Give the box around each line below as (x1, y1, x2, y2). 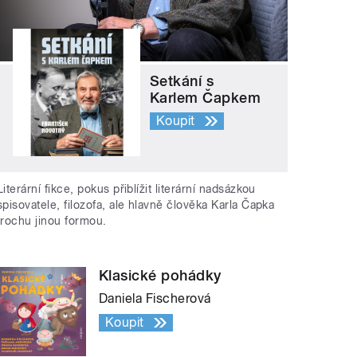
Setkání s (150, 73, 214, 89)
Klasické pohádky (99, 266, 222, 284)
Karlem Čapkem (150, 89, 261, 106)
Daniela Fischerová (99, 290, 211, 306)
